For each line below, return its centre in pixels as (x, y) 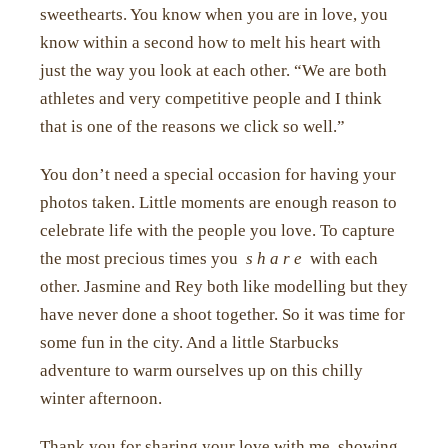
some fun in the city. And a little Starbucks (189, 343)
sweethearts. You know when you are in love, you (214, 15)
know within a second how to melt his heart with (210, 43)
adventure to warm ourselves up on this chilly (201, 371)
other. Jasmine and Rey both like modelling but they (224, 287)
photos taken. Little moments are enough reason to (218, 203)
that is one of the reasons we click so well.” (192, 127)
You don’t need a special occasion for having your (218, 175)
